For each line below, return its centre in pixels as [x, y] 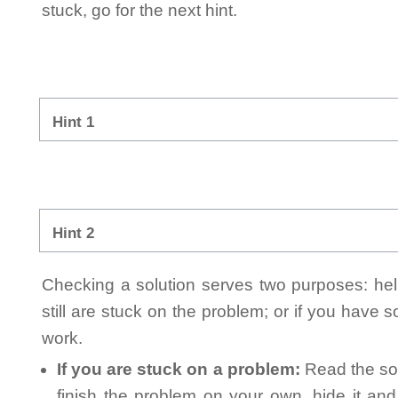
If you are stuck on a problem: [179, 370]
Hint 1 [73, 123]
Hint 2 [73, 234]
